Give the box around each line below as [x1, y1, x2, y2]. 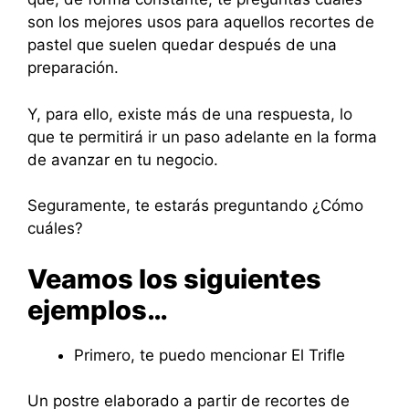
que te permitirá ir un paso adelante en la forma [27, 127, 377, 146]
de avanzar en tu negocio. [27, 150, 218, 169]
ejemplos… [27, 293, 168, 326]
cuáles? [27, 219, 83, 237]
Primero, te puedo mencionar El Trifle [74, 345, 345, 364]
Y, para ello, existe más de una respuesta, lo [27, 104, 352, 123]
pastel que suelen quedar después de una [27, 36, 337, 54]
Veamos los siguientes [27, 262, 321, 295]
